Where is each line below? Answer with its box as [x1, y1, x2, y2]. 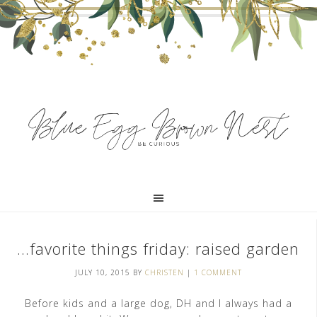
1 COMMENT [193, 267, 242, 277]
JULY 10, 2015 [74, 267, 130, 277]
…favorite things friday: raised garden [17, 238, 299, 259]
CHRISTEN [144, 267, 184, 277]
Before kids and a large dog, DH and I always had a [24, 296, 292, 310]
